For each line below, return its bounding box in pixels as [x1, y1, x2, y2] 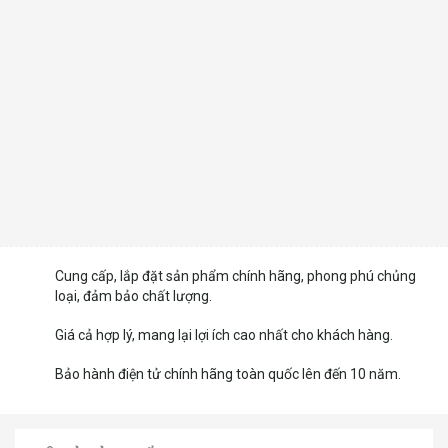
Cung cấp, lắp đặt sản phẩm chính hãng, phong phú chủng [55, 268, 416, 285]
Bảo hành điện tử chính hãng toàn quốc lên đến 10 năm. [55, 366, 401, 383]
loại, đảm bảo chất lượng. [55, 288, 212, 305]
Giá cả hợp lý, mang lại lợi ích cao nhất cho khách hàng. [55, 327, 393, 344]
